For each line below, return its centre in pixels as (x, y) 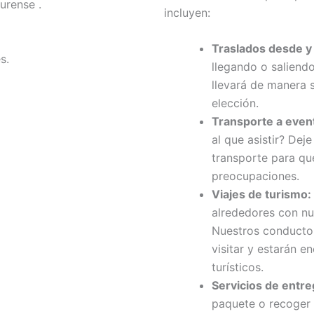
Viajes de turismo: (261, 194)
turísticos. (238, 267)
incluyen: (187, 12)
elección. (235, 103)
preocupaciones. (255, 176)
